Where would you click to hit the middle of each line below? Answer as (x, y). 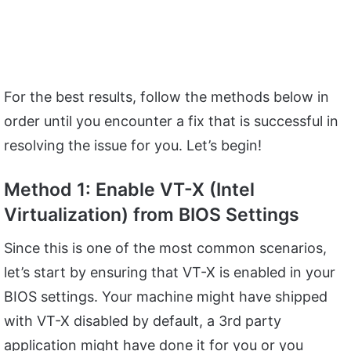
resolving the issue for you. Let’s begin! (133, 145)
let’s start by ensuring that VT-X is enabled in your (170, 273)
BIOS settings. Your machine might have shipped (166, 297)
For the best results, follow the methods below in (166, 96)
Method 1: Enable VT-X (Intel (129, 189)
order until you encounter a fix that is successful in (171, 121)
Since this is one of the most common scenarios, (165, 248)
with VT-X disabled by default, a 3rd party (143, 321)
